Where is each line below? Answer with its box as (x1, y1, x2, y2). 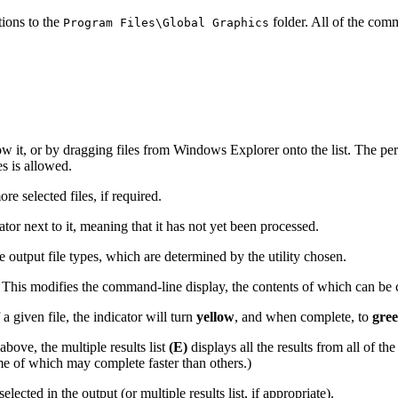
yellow (196, 309, 235, 325)
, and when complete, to (235, 309, 372, 325)
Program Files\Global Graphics (63, 16, 269, 30)
